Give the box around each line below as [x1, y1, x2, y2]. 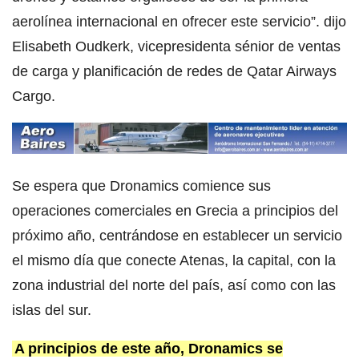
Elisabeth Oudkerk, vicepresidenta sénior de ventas [12, 38, 341, 55]
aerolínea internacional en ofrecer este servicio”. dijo [12, 14, 346, 30]
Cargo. [12, 88, 55, 105]
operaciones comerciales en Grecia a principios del [12, 203, 338, 220]
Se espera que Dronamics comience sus [12, 178, 271, 195]
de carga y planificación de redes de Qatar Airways [12, 63, 337, 80]
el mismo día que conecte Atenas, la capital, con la [12, 252, 336, 269]
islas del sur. [12, 302, 91, 319]
